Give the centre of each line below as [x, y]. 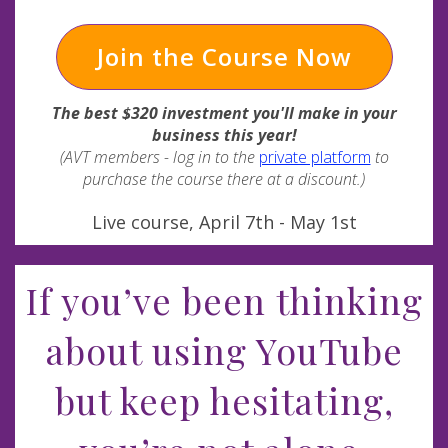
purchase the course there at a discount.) [224, 179]
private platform [314, 157]
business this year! [224, 135]
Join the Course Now [224, 57]
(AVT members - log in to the [159, 157]
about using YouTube [224, 350]
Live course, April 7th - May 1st [224, 222]
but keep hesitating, [224, 400]
